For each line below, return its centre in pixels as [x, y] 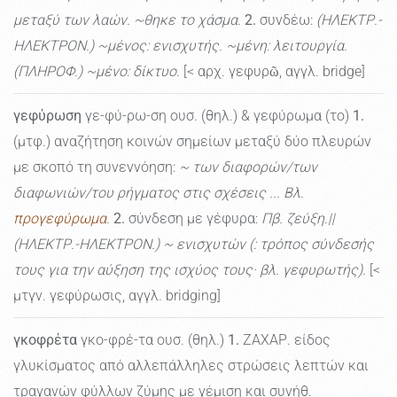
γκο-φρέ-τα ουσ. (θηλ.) [152, 340]
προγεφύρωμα [60, 219]
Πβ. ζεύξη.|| [298, 219]
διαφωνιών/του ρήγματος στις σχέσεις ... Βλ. [159, 193]
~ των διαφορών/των [248, 167]
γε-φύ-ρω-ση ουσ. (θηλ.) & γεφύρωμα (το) [217, 116]
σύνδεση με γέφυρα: [193, 219]
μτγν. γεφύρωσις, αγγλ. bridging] [117, 296]
